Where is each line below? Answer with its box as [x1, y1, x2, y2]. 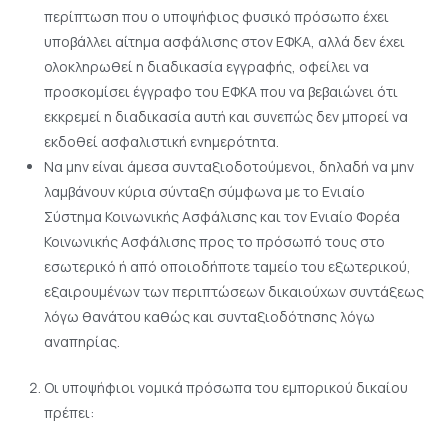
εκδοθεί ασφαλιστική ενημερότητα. [43, 132, 279, 152]
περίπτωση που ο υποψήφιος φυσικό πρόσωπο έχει [43, 7, 389, 27]
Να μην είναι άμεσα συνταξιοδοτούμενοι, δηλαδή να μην [43, 157, 414, 177]
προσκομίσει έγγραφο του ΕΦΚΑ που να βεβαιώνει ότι [43, 82, 398, 102]
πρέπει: [43, 403, 94, 423]
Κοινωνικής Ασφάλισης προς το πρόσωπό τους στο [43, 232, 385, 252]
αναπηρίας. [43, 332, 120, 352]
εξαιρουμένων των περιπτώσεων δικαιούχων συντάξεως [43, 282, 424, 302]
